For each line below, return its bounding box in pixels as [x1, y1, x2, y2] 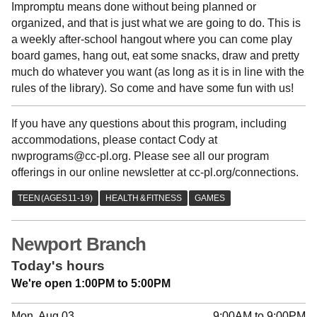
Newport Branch [11, 233, 146, 255]
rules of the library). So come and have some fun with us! [11, 82, 294, 95]
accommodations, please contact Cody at [11, 133, 217, 146]
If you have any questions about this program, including [11, 117, 287, 129]
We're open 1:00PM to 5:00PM [11, 277, 171, 289]
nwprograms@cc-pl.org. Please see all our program [11, 149, 269, 162]
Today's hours [11, 258, 105, 273]
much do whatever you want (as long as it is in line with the [11, 66, 304, 79]
